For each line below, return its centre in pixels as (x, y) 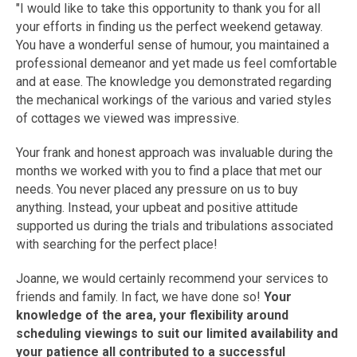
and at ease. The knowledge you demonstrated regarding (174, 82)
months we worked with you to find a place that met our (169, 171)
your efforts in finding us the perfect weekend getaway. (169, 27)
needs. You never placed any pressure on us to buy (157, 190)
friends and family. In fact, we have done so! (140, 297)
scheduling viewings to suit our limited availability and (177, 334)
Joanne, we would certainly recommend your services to (172, 279)
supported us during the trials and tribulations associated (175, 226)
